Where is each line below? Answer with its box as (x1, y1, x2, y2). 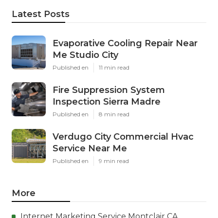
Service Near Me (53, 143, 127, 154)
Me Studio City (53, 49, 118, 60)
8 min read (99, 110, 129, 118)
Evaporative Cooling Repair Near (53, 37, 198, 49)
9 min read (99, 157, 129, 164)
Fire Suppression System (53, 84, 165, 95)
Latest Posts (12, 8, 70, 19)
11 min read (99, 63, 129, 71)
